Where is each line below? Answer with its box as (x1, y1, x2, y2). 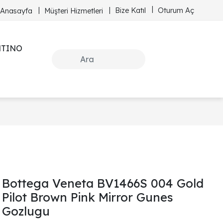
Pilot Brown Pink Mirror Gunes (2, 190, 173, 205)
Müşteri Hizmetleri (44, 5, 103, 15)
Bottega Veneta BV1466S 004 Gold (2, 176, 204, 191)
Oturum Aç (158, 5, 194, 15)
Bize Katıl (115, 5, 146, 15)
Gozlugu (2, 204, 50, 219)
